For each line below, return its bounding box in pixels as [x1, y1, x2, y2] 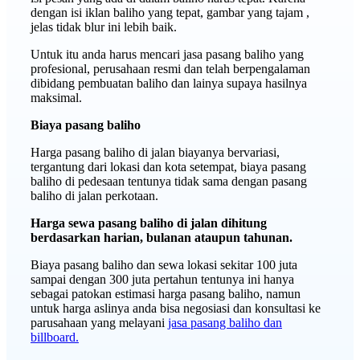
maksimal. [31, 91, 82, 104]
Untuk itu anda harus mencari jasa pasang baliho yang [31, 47, 304, 61]
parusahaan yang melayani [31, 316, 168, 329]
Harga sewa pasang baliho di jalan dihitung [31, 216, 267, 230]
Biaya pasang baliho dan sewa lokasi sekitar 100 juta [31, 258, 297, 272]
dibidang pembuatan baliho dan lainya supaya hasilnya [31, 76, 307, 90]
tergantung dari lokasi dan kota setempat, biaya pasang [31, 160, 306, 174]
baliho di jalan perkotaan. [31, 189, 158, 202]
